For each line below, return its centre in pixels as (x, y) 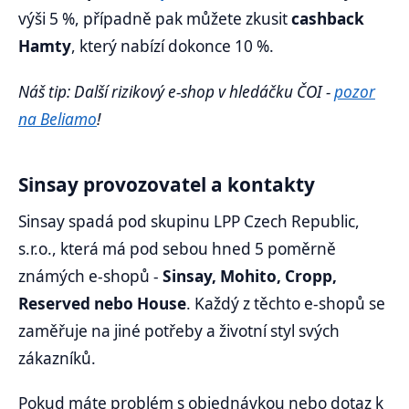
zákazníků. (59, 359)
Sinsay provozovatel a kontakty (167, 185)
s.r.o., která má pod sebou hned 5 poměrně (177, 249)
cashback (328, 19)
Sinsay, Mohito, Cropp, (250, 277)
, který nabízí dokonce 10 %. (174, 47)
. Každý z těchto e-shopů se (286, 304)
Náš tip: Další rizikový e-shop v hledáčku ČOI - (176, 91)
